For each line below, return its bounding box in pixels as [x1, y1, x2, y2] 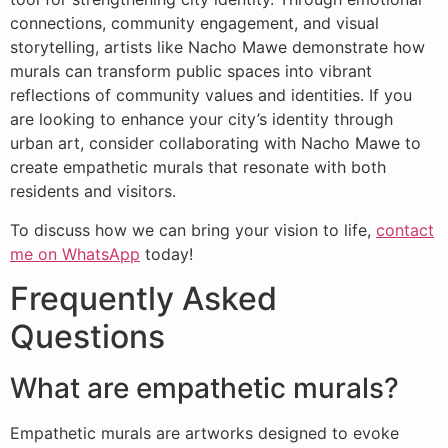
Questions [10, 317, 165, 357]
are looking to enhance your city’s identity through [10, 109, 393, 130]
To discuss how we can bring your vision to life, [10, 219, 376, 240]
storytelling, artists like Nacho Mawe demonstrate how [10, 37, 425, 58]
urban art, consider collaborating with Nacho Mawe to [10, 133, 421, 154]
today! [140, 243, 193, 264]
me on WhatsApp [10, 243, 140, 264]
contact [376, 219, 434, 240]
